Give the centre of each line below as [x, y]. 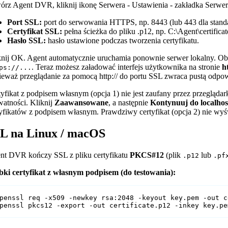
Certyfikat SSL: [35, 31]
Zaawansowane [82, 102]
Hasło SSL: [27, 40]
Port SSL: [25, 22]
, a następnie [130, 102]
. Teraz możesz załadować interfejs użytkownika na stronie [127, 67]
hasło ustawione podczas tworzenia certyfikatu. [123, 40]
